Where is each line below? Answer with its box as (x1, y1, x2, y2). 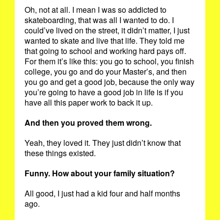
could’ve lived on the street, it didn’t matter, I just (25, 24, 190, 36)
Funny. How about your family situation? (25, 167, 177, 179)
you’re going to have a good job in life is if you (25, 86, 183, 98)
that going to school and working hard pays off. (25, 45, 186, 56)
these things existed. (25, 147, 98, 159)
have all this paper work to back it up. (25, 96, 155, 108)
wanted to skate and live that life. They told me (25, 34, 185, 46)
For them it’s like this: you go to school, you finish (25, 55, 194, 67)
